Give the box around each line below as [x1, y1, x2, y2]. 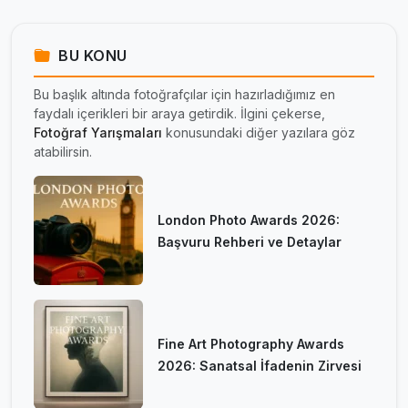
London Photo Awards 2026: [158, 212, 340, 229]
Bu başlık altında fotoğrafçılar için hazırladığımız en [34, 87, 335, 103]
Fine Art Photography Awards [158, 336, 344, 352]
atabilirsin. [34, 144, 92, 160]
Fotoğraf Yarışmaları [34, 125, 162, 141]
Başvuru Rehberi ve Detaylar [158, 234, 342, 250]
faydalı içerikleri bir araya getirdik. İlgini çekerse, [34, 106, 325, 122]
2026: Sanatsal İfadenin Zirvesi [158, 358, 362, 374]
